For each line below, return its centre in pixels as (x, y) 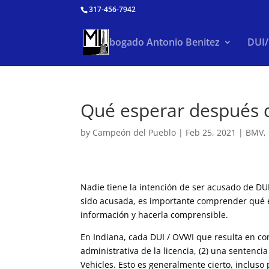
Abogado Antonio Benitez (161, 42)
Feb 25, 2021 (211, 132)
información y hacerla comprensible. (155, 215)
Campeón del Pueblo (134, 132)
